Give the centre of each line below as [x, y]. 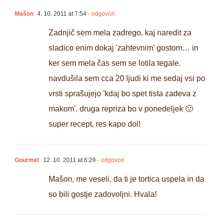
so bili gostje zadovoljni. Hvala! [103, 194]
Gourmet [27, 160]
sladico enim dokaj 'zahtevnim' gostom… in [124, 48]
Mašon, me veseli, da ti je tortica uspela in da [126, 179]
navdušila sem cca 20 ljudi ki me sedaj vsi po [127, 79]
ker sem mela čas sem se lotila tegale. [115, 63]
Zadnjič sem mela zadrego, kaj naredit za [120, 33]
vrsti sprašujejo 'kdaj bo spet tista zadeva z [123, 94]
